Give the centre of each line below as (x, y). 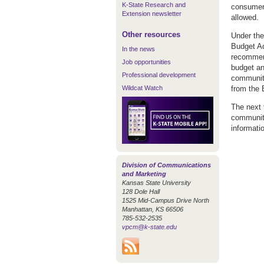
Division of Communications (166, 165)
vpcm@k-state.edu (149, 227)
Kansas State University (156, 182)
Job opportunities (146, 62)
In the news (138, 49)
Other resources (151, 34)
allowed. (245, 18)
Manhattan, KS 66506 (153, 209)
